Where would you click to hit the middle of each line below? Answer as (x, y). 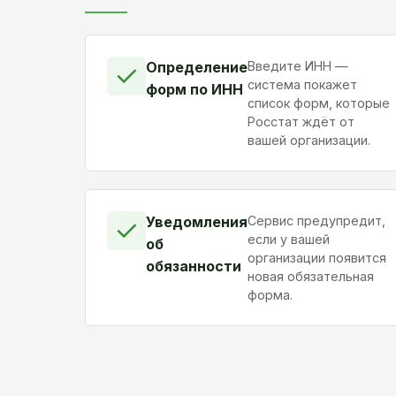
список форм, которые (319, 103)
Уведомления (197, 221)
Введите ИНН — (298, 65)
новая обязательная (311, 276)
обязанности (194, 266)
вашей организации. (309, 140)
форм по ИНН (194, 89)
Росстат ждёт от (301, 121)
